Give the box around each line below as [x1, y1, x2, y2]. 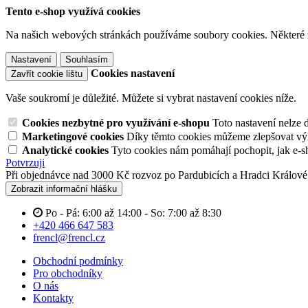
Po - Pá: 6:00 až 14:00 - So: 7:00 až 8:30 [45, 207, 221, 219]
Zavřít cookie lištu [11, 69, 82, 79]
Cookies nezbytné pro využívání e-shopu [22, 117, 212, 129]
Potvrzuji [5, 157, 45, 168]
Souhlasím [65, 54, 108, 65]
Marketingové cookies [22, 131, 126, 142]
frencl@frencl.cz [33, 232, 105, 243]
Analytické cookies [22, 144, 111, 156]
